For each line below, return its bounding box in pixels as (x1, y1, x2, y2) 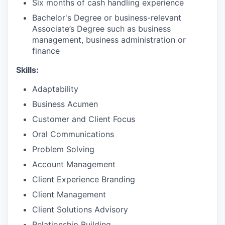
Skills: (16, 64, 39, 75)
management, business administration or (32, 34, 186, 45)
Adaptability (32, 83, 78, 94)
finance (32, 45, 60, 56)
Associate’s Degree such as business (32, 23, 171, 34)
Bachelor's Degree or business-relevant (32, 12, 181, 23)
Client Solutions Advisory (32, 204, 128, 214)
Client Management (32, 189, 106, 199)
